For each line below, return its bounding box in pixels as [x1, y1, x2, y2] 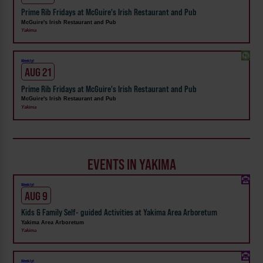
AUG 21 [25, 65, 52, 80]
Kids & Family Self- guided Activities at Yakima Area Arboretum [21, 207, 218, 218]
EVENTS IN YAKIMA [87, 156, 176, 173]
